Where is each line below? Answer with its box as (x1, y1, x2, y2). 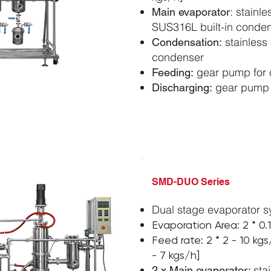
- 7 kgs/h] (152, 249, 200, 261)
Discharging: (152, 81, 212, 94)
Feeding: (152, 66, 194, 79)
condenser (152, 50, 204, 64)
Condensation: (152, 36, 222, 48)
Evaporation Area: (152, 218, 243, 231)
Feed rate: (152, 233, 206, 246)
